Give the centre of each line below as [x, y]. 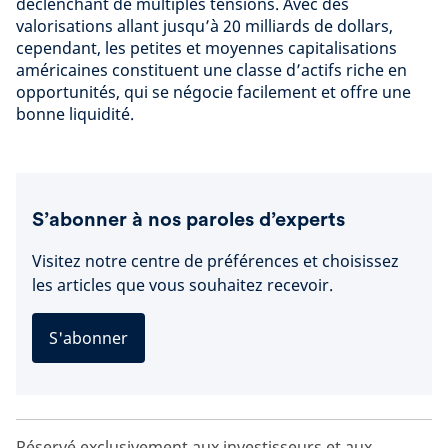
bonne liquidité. [75, 114]
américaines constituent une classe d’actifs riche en [211, 70]
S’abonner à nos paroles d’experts [188, 219]
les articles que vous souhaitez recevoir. [182, 285]
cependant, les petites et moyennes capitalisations [206, 48]
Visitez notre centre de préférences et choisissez [215, 261]
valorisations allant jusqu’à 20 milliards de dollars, [204, 26]
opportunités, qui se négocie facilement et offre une [213, 92]
